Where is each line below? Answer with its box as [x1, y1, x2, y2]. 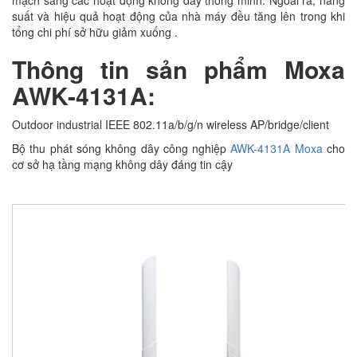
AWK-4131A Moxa [230, 139, 328, 156]
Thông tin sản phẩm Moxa [12, 51, 345, 86]
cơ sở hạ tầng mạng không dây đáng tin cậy [12, 155, 233, 172]
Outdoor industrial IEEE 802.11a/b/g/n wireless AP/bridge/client [12, 116, 329, 132]
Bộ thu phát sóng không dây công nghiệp [12, 139, 231, 156]
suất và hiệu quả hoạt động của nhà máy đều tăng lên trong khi [12, 7, 345, 24]
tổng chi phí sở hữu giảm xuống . [12, 23, 178, 40]
